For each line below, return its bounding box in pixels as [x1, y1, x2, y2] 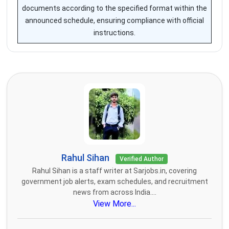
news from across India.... [73, 188, 156, 197]
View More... [93, 199, 136, 209]
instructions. [94, 29, 135, 37]
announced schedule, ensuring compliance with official [25, 16, 204, 25]
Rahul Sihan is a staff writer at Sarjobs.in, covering [32, 167, 197, 175]
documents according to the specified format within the [22, 4, 207, 13]
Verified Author [120, 155, 164, 163]
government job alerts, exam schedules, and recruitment [21, 177, 208, 186]
